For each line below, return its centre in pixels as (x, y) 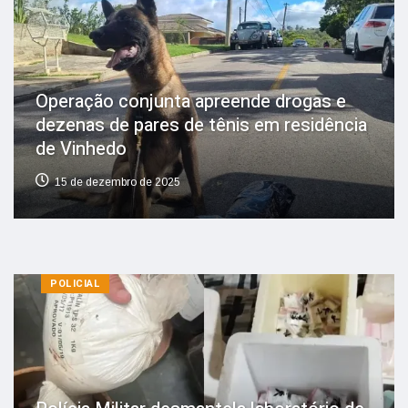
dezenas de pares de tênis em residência (201, 125)
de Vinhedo (81, 148)
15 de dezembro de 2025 (117, 182)
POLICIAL (76, 283)
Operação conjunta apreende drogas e (191, 101)
